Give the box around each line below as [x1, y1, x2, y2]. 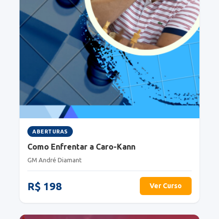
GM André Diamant [27, 156, 82, 163]
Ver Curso [150, 181, 182, 190]
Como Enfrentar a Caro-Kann [27, 142, 135, 151]
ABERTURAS [32, 128, 68, 134]
